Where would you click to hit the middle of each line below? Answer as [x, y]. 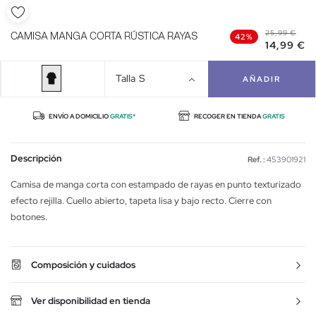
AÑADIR [262, 79]
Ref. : [256, 159]
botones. [29, 217]
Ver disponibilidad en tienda [91, 300]
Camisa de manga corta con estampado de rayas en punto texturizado [156, 184]
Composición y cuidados [83, 265]
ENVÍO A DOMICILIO [79, 116]
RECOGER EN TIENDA [227, 116]
